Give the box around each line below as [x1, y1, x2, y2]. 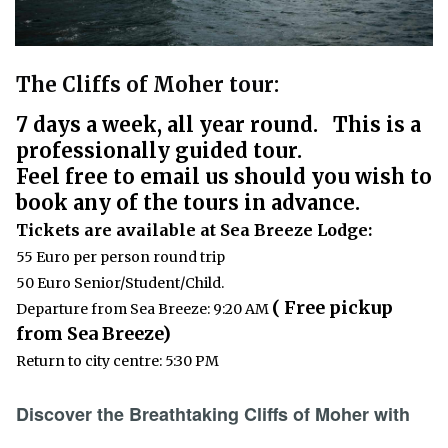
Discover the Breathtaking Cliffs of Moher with [16, 401, 410, 428]
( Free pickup [272, 296, 393, 320]
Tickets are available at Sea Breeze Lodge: [16, 220, 376, 241]
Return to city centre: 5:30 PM [16, 352, 219, 371]
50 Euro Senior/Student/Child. [16, 274, 224, 293]
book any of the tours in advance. [16, 190, 360, 216]
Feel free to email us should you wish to [16, 164, 432, 190]
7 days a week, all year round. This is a [16, 112, 421, 138]
